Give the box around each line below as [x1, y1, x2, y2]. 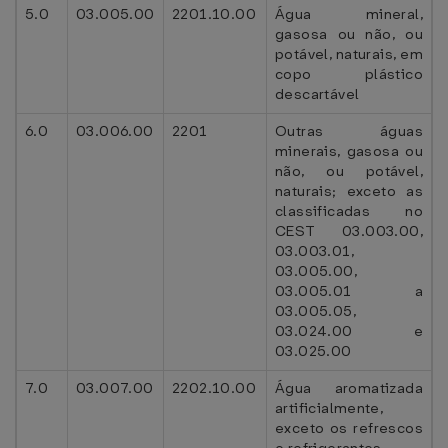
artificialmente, [275, 398, 384, 418]
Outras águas [275, 121, 423, 141]
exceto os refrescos [275, 418, 423, 438]
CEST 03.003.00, [275, 221, 423, 241]
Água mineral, [275, 4, 423, 24]
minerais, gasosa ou [275, 141, 423, 161]
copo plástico [275, 64, 423, 84]
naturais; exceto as [275, 181, 423, 201]
